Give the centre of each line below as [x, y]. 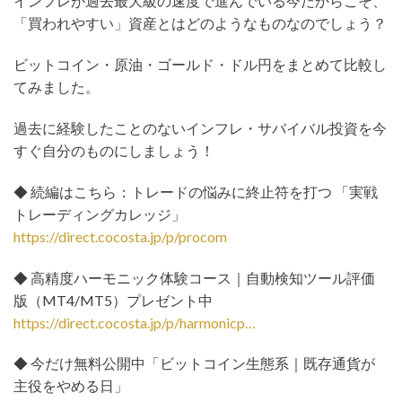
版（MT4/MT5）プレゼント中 [113, 300]
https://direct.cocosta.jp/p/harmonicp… [135, 322]
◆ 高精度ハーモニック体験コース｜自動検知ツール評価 [194, 277]
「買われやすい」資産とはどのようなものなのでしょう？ [200, 23]
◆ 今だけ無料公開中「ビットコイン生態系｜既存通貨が [194, 363]
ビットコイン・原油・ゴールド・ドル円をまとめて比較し [200, 65]
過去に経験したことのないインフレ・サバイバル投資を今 [200, 127]
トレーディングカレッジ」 [100, 214]
